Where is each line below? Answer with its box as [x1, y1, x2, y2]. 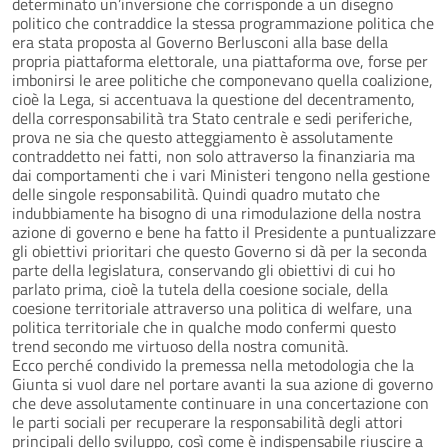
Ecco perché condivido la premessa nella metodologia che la [12, 352, 414, 377]
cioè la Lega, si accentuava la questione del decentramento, [12, 86, 415, 111]
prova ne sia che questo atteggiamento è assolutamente [12, 124, 393, 149]
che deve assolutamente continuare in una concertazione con [12, 390, 429, 415]
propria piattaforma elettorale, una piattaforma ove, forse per [12, 48, 428, 73]
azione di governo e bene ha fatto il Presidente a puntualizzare [12, 219, 436, 244]
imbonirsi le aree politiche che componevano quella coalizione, [12, 67, 433, 92]
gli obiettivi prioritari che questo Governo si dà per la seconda [12, 238, 427, 263]
